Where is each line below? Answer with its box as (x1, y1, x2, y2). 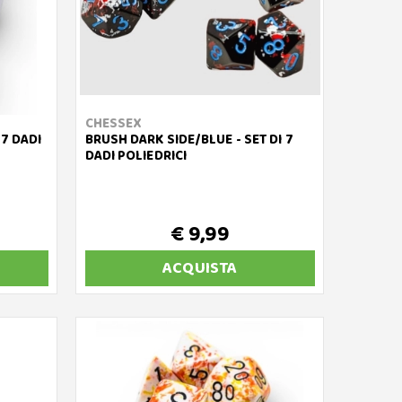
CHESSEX (84, 113, 143, 135)
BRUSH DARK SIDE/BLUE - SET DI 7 (84, 129, 293, 151)
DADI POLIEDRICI (84, 145, 188, 167)
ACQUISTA (162, 256, 238, 281)
